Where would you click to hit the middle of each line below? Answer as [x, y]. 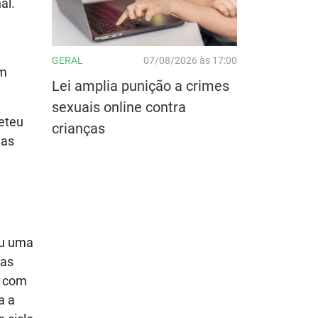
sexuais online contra [119, 107]
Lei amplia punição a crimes [141, 86]
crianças [78, 128]
